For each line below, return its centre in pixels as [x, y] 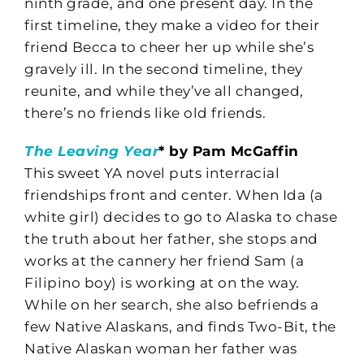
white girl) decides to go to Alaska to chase [181, 217]
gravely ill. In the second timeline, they [164, 69]
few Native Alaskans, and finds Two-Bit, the [180, 326]
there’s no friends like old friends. [145, 113]
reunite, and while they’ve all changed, [164, 91]
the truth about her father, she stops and [171, 238]
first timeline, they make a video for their [172, 25]
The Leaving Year [91, 151]
